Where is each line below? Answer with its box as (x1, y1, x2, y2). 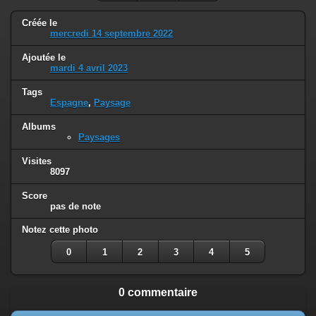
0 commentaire (119, 286, 197, 298)
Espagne (50, 97, 88, 108)
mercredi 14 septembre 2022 (50, 28, 173, 39)
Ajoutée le (22, 51, 66, 63)
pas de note (50, 200, 101, 212)
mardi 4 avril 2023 (50, 62, 128, 73)
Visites (22, 155, 51, 166)
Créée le (22, 18, 57, 29)
